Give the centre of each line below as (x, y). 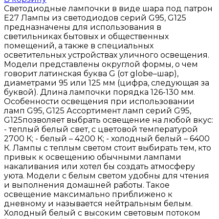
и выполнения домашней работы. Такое (87, 185)
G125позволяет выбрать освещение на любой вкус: (109, 120)
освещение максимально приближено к (88, 194)
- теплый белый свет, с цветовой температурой (101, 129)
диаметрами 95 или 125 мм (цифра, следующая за (107, 83)
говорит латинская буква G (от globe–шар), (91, 73)
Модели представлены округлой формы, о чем (101, 64)
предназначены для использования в (83, 27)
